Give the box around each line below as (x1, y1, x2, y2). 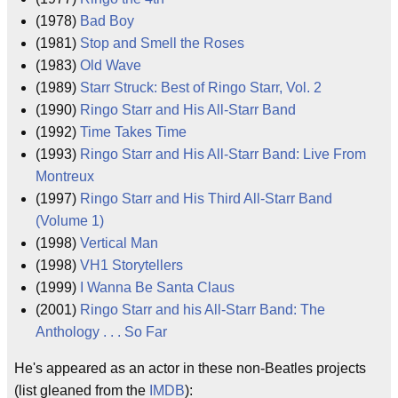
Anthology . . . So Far (36, 324, 167, 339)
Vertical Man (80, 235, 158, 251)
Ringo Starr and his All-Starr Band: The (80, 302, 325, 317)
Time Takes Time (80, 124, 187, 139)
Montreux (36, 169, 94, 184)
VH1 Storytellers (80, 258, 183, 273)
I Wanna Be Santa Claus (80, 280, 235, 295)
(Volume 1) (36, 213, 104, 228)
